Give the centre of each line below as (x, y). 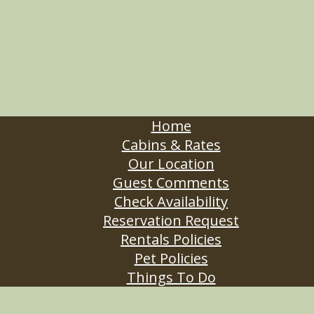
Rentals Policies (171, 239)
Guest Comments (171, 183)
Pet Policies (171, 258)
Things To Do (171, 277)
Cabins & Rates (171, 145)
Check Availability (171, 202)
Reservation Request (171, 220)
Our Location (171, 164)
